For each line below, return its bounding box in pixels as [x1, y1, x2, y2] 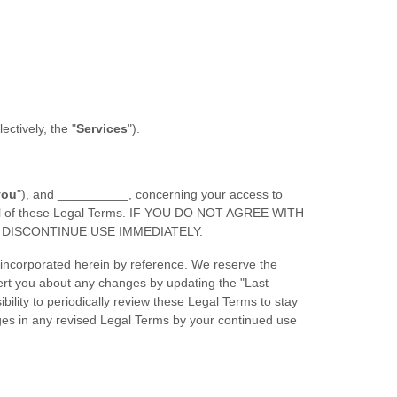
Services [76, 121, 128, 136]
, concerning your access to [128, 187, 283, 201]
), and [21, 187, 58, 201]
